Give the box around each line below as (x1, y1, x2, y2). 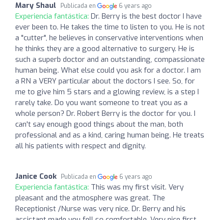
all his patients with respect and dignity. (15, 140, 146, 151)
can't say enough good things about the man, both (15, 119, 183, 129)
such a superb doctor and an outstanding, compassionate (15, 54, 205, 64)
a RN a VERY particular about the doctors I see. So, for (15, 76, 195, 86)
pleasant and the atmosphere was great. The (15, 192, 165, 203)
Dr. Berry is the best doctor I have (91, 11, 202, 21)
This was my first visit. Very (91, 182, 184, 192)
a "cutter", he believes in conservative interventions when (15, 32, 203, 43)
